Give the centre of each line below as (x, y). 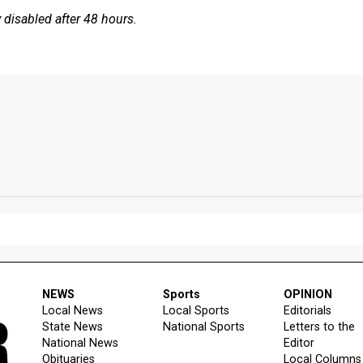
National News (80, 343)
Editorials (307, 310)
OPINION (307, 294)
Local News (73, 310)
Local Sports (196, 310)
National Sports (203, 327)
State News (73, 327)
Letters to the (319, 327)
